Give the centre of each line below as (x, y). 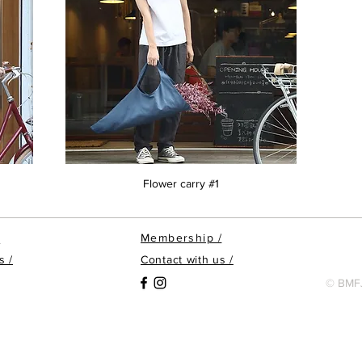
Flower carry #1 (181, 183)
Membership (177, 237)
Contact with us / (187, 259)
